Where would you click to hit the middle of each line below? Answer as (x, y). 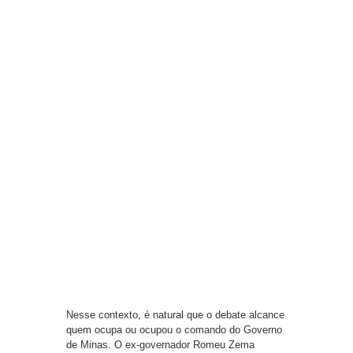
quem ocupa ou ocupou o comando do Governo (174, 330)
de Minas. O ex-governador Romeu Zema (160, 345)
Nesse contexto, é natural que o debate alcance (175, 315)
